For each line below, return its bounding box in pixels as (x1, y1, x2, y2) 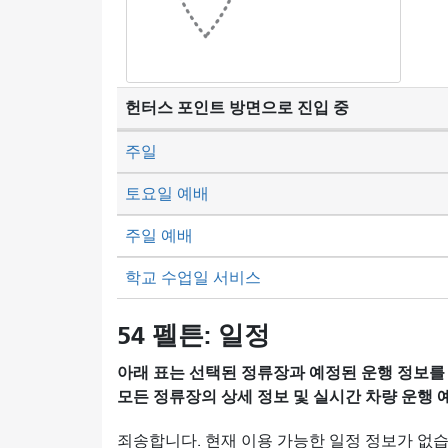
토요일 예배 (125, 184, 209, 203)
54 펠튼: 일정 (117, 319, 270, 351)
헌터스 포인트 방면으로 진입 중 (125, 97, 349, 117)
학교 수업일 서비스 (125, 268, 261, 287)
